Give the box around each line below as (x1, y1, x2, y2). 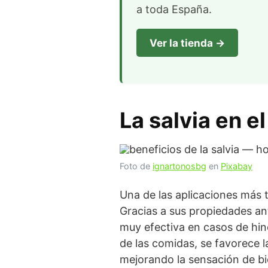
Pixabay (221, 160, 252, 171)
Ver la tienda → (150, 36, 225, 49)
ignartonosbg (153, 160, 206, 171)
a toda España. (136, 2, 212, 16)
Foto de (120, 160, 153, 171)
